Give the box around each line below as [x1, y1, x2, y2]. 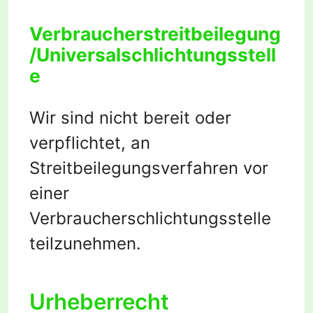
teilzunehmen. [29, 233, 141, 254]
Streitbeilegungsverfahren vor [29, 158, 268, 179]
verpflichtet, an [29, 133, 150, 154]
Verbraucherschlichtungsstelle [29, 208, 271, 229]
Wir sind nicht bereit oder [29, 108, 231, 129]
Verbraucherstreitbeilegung [29, 22, 281, 45]
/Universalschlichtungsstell [29, 43, 276, 66]
